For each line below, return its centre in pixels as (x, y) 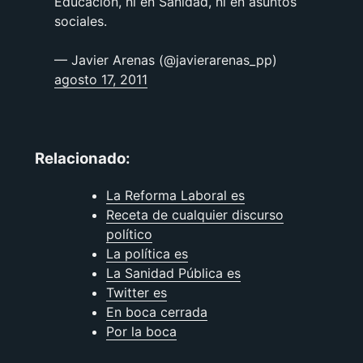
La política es (147, 253)
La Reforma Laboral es (175, 195)
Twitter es (136, 292)
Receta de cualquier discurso (194, 214)
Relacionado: (82, 158)
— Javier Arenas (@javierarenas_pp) (165, 60)
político (129, 234)
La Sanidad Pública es (173, 273)
